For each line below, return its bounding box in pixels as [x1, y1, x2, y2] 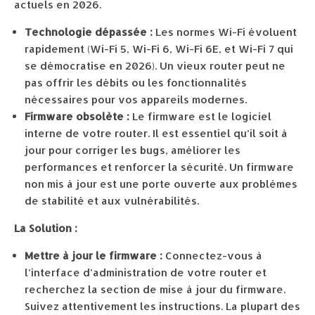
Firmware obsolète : [25, 110, 129, 123]
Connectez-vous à [162, 249, 262, 262]
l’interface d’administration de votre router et [25, 266, 266, 279]
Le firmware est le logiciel [129, 110, 271, 123]
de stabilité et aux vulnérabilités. [25, 194, 199, 207]
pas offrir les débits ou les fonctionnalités [25, 76, 247, 89]
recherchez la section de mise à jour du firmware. [25, 283, 285, 296]
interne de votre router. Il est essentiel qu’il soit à [25, 127, 288, 140]
